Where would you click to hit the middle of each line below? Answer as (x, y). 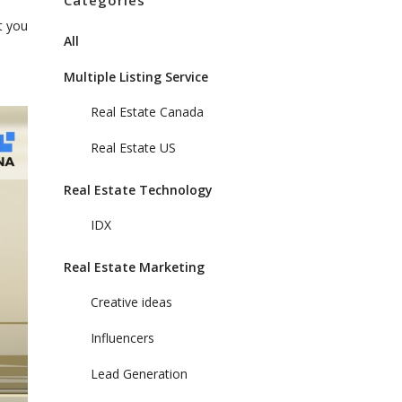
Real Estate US (133, 148)
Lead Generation (139, 374)
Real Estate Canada (147, 112)
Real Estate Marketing (134, 267)
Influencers (122, 338)
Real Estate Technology (138, 190)
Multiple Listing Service (136, 77)
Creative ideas (131, 302)
